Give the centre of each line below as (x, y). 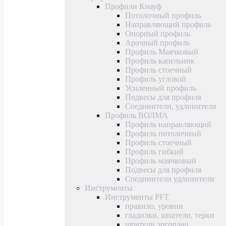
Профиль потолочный (163, 133)
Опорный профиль (158, 33)
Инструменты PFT (137, 197)
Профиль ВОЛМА (136, 115)
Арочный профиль (157, 42)
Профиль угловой (156, 79)
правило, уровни (154, 206)
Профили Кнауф (133, 6)
